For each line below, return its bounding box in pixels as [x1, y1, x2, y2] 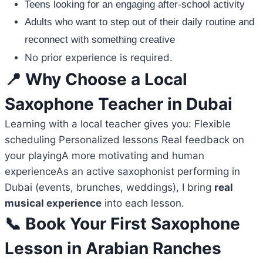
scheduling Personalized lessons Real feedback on [5, 134, 244, 146]
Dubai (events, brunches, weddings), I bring [5, 181, 214, 194]
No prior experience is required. [25, 52, 173, 64]
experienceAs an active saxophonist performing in [5, 166, 240, 178]
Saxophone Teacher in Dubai [5, 94, 232, 114]
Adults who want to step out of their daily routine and [25, 16, 254, 28]
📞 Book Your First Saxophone [5, 214, 240, 234]
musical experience [5, 197, 102, 210]
